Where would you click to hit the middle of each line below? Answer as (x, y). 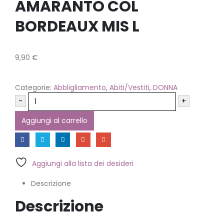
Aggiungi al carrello (54, 120)
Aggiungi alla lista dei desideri (83, 163)
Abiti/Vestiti (129, 87)
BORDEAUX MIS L (77, 26)
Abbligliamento (80, 87)
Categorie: (34, 87)
